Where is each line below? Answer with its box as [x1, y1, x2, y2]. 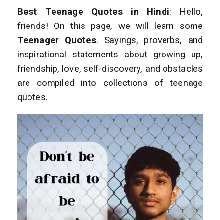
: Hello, [169, 6, 203, 18]
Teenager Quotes [17, 35, 96, 46]
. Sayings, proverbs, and [96, 35, 203, 46]
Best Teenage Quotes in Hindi [17, 6, 169, 18]
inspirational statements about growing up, [17, 49, 203, 60]
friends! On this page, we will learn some [17, 21, 203, 32]
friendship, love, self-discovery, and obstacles [17, 63, 203, 75]
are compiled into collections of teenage [17, 78, 203, 89]
